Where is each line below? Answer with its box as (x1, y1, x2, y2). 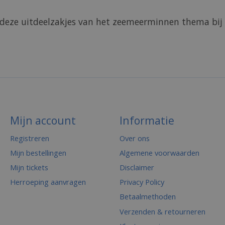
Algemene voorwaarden (119, 147, 199, 158)
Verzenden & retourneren (119, 206, 205, 216)
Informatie (119, 113, 174, 128)
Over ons (119, 133, 150, 143)
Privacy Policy (119, 177, 164, 187)
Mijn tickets (10, 162, 48, 173)
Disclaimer (119, 162, 154, 173)
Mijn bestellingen (10, 147, 66, 158)
